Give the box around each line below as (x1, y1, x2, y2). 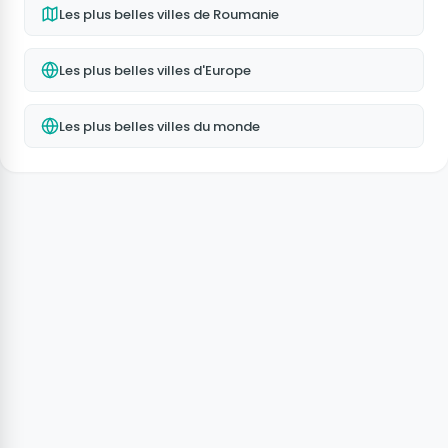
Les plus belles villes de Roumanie (59, 4, 279, 24)
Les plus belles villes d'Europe (59, 60, 251, 80)
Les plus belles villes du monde (59, 116, 260, 136)
